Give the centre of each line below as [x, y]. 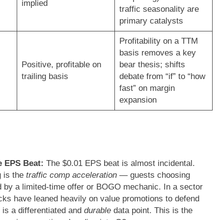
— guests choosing [153, 175]
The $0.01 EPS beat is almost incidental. [119, 164]
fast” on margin [147, 88]
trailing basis [45, 76]
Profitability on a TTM [158, 41]
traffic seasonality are [159, 9]
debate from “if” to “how [162, 76]
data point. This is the [151, 211]
